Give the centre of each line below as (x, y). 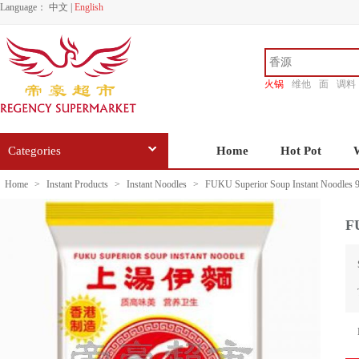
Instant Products (77, 184)
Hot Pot (301, 151)
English (89, 7)
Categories (34, 151)
